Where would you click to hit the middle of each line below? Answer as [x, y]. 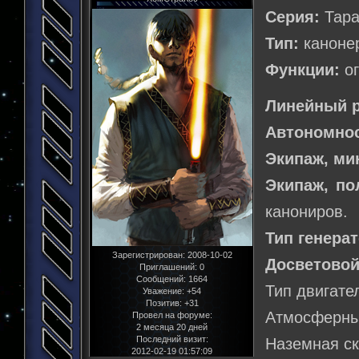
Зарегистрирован [147, 254]
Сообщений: [161, 278]
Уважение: [163, 290]
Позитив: [163, 303]
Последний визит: [172, 339]
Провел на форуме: [172, 315]
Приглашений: [168, 266]
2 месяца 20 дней [172, 327]
